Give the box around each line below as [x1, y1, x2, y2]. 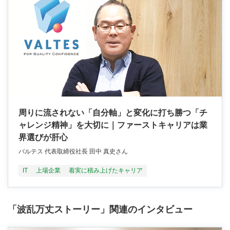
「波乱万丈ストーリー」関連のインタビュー [8, 204, 193, 215]
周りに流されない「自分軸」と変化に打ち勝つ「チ [18, 108, 207, 117]
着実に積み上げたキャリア [69, 166, 143, 174]
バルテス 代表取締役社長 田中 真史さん [18, 147, 134, 155]
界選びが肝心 [18, 132, 68, 142]
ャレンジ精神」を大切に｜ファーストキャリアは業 [18, 120, 207, 129]
